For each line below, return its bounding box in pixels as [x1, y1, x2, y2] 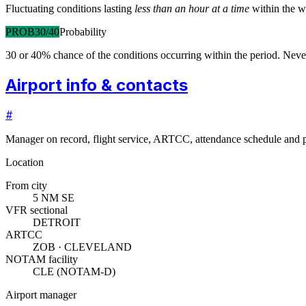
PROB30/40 [5, 25, 59, 38]
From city [5, 180, 47, 192]
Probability [59, 25, 107, 38]
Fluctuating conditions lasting [5, 2, 132, 14]
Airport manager [5, 289, 76, 301]
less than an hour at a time [135, 2, 249, 14]
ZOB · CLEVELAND [33, 241, 132, 253]
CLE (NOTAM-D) [33, 266, 115, 278]
